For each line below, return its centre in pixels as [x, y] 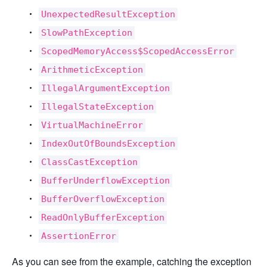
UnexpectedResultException [108, 14]
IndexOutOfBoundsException [108, 144]
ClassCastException [89, 162]
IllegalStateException [97, 107]
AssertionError [79, 236]
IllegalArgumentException [105, 88]
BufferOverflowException [103, 199]
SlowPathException [87, 33]
